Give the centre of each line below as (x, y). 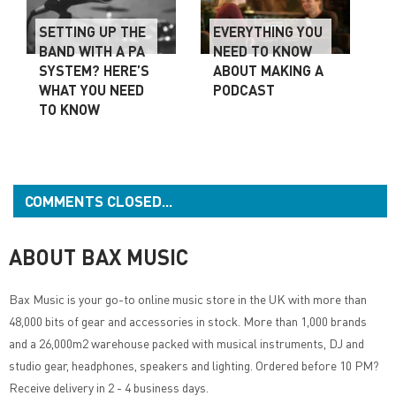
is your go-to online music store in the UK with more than (216, 298)
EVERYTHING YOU (268, 31)
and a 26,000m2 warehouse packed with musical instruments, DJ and (187, 343)
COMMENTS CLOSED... (99, 200)
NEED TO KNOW (263, 50)
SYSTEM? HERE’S (94, 70)
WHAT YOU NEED (91, 89)
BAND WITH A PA (92, 50)
